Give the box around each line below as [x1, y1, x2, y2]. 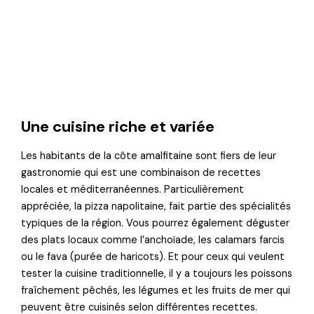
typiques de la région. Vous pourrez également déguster [21, 217, 290, 231]
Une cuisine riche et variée [21, 116, 215, 137]
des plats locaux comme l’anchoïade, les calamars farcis [21, 233, 285, 247]
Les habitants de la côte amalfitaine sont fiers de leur [21, 149, 277, 163]
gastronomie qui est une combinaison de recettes [21, 166, 261, 180]
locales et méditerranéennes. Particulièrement [21, 183, 245, 197]
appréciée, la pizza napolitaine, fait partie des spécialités [21, 200, 292, 214]
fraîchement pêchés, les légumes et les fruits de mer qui [21, 284, 291, 298]
